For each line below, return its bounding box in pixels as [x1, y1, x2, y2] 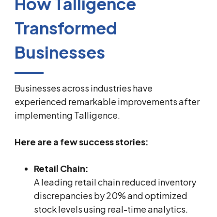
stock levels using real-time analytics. [34, 203, 188, 215]
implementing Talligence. [15, 109, 120, 121]
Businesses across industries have [15, 82, 153, 93]
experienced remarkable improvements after [15, 95, 200, 107]
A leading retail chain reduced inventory [34, 176, 196, 187]
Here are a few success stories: [15, 136, 149, 147]
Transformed [15, 17, 117, 38]
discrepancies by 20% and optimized [34, 189, 187, 201]
